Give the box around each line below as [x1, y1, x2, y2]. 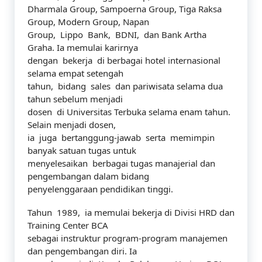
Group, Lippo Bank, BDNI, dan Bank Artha [27, 29, 206, 40]
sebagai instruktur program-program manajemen [27, 232, 227, 244]
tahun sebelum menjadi [27, 93, 123, 105]
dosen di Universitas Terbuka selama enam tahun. [27, 106, 230, 118]
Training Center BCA [27, 219, 108, 231]
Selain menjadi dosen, [27, 119, 116, 130]
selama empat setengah [27, 67, 123, 79]
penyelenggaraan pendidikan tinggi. [27, 183, 173, 195]
